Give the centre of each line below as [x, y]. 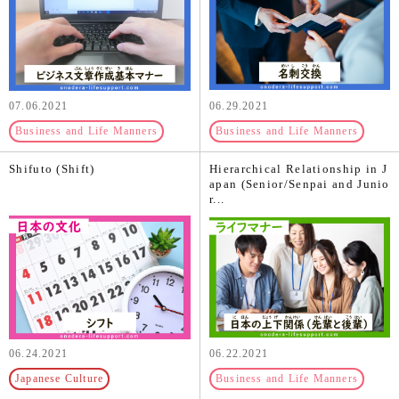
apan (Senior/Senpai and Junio [300, 184]
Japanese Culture [60, 378]
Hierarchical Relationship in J [299, 169]
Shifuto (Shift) [52, 169]
